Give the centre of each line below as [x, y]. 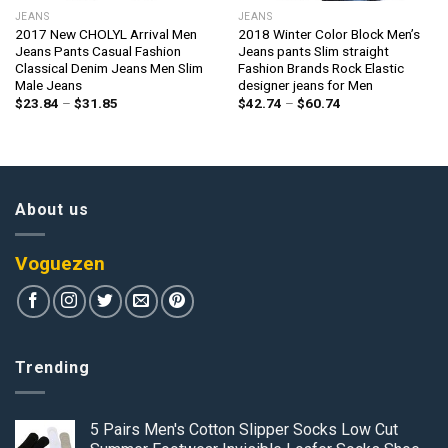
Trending [52, 368]
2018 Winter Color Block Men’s [328, 34]
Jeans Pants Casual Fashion [97, 51]
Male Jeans [48, 85]
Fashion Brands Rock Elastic [320, 68]
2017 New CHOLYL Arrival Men [105, 34]
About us [52, 209]
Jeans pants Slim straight [313, 51]
